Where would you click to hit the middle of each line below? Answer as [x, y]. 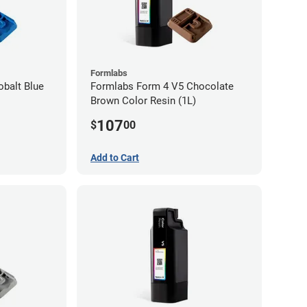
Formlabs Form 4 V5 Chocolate [162, 87]
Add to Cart [115, 158]
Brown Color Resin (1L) [143, 101]
